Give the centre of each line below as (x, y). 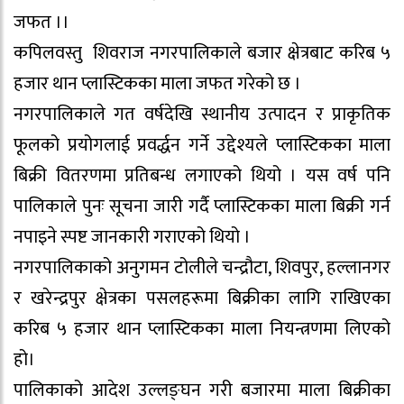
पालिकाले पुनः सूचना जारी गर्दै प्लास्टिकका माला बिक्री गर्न (202, 207)
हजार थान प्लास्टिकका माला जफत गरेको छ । (157, 84)
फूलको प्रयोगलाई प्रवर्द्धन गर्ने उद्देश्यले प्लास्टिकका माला (202, 146)
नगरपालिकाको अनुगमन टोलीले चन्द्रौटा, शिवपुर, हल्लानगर (202, 268)
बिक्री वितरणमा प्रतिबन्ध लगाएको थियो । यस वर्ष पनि (202, 176)
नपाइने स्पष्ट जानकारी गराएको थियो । (132, 238)
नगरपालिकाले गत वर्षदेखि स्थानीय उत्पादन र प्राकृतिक (202, 115)
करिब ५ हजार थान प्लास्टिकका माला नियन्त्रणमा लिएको (202, 330)
